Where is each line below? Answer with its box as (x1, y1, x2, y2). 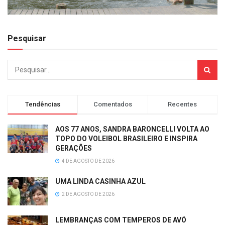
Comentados (93, 100, 132, 108)
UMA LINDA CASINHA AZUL (55, 177, 146, 186)
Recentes (168, 100, 197, 108)
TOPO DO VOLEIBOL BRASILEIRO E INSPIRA (55, 135, 197, 143)
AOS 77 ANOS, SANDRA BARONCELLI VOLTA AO (55, 125, 209, 134)
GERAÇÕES (55, 144, 92, 153)
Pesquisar (8, 34, 46, 44)
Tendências (25, 100, 61, 108)
